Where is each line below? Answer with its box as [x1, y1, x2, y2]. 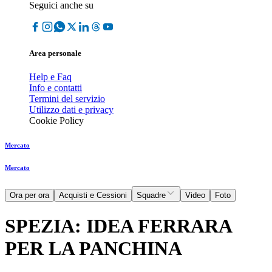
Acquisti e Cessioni [59, 191, 127, 200]
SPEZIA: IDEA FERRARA [5, 214, 231, 237]
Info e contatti [29, 83, 82, 93]
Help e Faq [29, 72, 72, 83]
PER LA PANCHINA [5, 237, 182, 259]
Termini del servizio [29, 93, 105, 104]
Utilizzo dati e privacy [29, 104, 114, 115]
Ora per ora [10, 191, 49, 200]
